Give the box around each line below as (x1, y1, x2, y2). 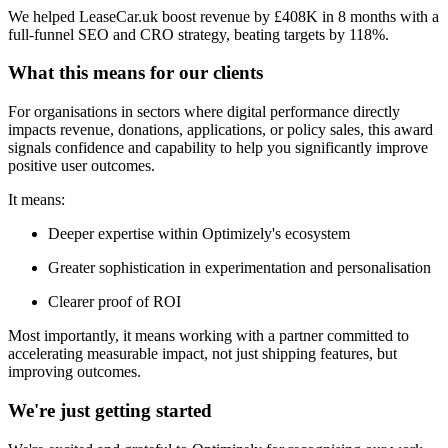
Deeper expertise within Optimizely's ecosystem (48, 225, 350, 243)
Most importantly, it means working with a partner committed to (8, 327, 409, 345)
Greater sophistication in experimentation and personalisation (48, 259, 431, 277)
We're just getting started (8, 399, 212, 421)
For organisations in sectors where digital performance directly (8, 103, 400, 121)
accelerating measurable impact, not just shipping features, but (8, 345, 397, 363)
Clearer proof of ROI (48, 293, 181, 311)
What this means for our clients (8, 62, 263, 84)
